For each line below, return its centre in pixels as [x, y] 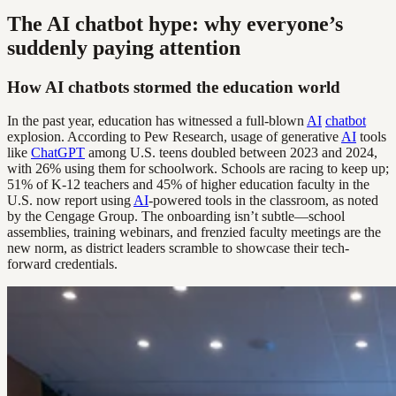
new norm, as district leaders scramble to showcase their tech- [178, 248]
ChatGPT [58, 153]
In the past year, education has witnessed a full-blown [157, 121]
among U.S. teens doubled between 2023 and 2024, [231, 153]
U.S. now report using [70, 201]
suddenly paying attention [124, 47]
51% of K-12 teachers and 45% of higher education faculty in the [188, 185]
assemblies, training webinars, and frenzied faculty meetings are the [194, 232]
